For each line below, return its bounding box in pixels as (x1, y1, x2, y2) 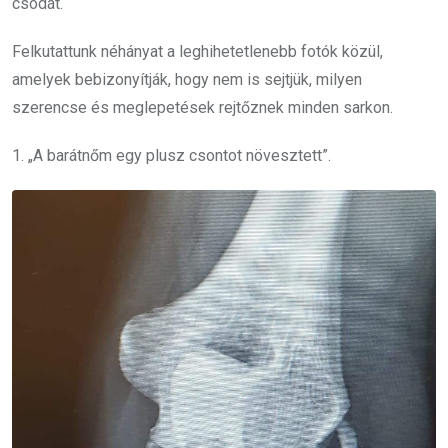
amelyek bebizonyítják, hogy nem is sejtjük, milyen (12, 69, 362, 89)
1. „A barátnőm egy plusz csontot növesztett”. (12, 145, 331, 165)
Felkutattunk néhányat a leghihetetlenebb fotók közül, (12, 41, 383, 61)
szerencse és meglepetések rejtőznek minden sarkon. (12, 97, 393, 117)
